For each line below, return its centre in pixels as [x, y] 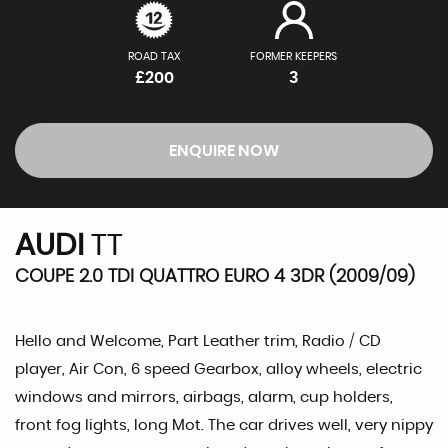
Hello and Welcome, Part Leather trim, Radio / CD [198, 341]
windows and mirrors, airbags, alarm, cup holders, [204, 397]
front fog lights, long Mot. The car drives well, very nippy [224, 425]
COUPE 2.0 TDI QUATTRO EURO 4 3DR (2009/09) [215, 276]
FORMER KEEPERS [294, 56]
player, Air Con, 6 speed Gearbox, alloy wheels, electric [218, 369]
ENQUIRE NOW [224, 150]
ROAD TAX [154, 56]
